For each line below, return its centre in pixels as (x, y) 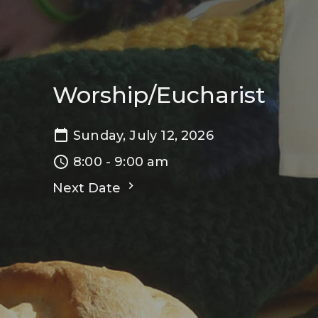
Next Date (88, 188)
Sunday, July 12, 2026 (143, 135)
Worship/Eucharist (159, 94)
